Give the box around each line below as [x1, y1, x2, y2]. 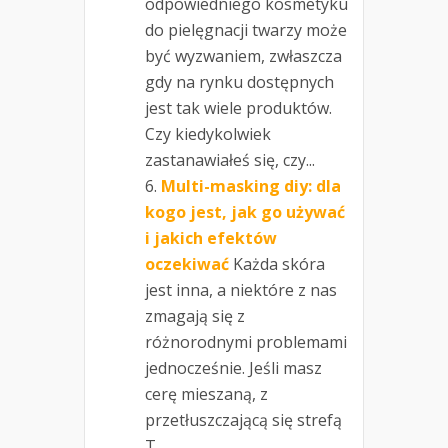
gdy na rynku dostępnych [145, 71, 334, 94]
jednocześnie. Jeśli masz [145, 357, 322, 380]
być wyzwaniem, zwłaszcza [145, 45, 342, 68]
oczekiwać [145, 253, 229, 276]
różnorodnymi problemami [145, 331, 347, 354]
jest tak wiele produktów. [145, 97, 332, 120]
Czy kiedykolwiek [145, 123, 271, 146]
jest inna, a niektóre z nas [145, 279, 337, 302]
